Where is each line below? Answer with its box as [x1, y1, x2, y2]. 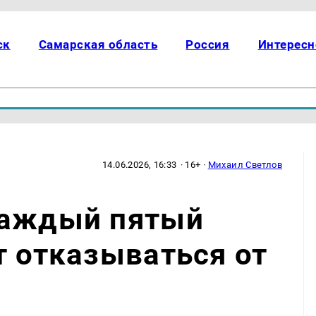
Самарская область [38, 37, 158, 51]
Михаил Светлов [207, 159, 283, 170]
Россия [186, 37, 230, 51]
